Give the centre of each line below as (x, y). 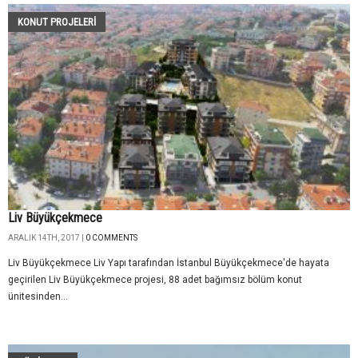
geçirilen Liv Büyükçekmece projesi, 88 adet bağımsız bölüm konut (155, 280)
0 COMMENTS (111, 238)
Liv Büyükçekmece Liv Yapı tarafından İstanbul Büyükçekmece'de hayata (169, 263)
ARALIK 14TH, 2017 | (47, 238)
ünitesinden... (38, 297)
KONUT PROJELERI (57, 22)
